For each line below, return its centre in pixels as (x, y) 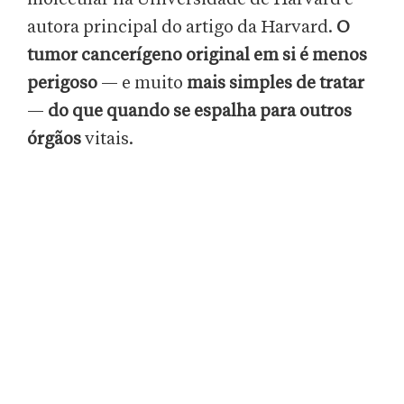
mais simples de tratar (275, 83)
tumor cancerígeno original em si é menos (197, 55)
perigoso (62, 83)
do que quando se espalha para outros (200, 111)
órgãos (56, 139)
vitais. (109, 139)
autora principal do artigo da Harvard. (182, 28)
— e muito (142, 83)
